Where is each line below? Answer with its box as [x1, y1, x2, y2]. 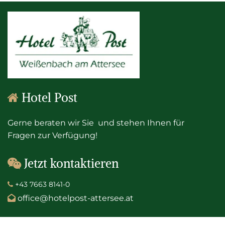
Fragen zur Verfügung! [8, 130, 97, 140]
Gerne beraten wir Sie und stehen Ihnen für [8, 118, 184, 128]
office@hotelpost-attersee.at [18, 193, 134, 203]
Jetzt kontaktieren [24, 155, 119, 171]
